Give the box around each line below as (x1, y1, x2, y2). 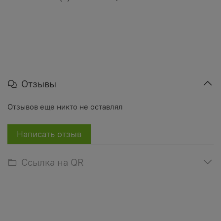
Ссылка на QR (21, 155, 83, 168)
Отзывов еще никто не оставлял (7, 101, 123, 111)
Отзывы (21, 77, 56, 90)
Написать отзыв (17, 128, 81, 140)
